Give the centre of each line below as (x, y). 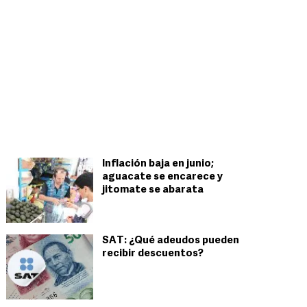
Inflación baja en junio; (158, 164)
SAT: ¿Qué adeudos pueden (171, 241)
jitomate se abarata (153, 190)
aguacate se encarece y (162, 177)
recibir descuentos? (153, 254)
